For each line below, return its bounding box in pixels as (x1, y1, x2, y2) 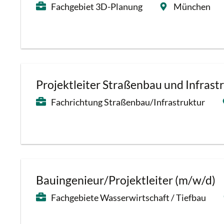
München (173, 1, 210, 12)
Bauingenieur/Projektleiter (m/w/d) (36, 173, 215, 187)
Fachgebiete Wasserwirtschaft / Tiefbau (51, 192, 206, 203)
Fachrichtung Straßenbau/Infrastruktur (51, 96, 205, 107)
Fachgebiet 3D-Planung (51, 1, 142, 12)
